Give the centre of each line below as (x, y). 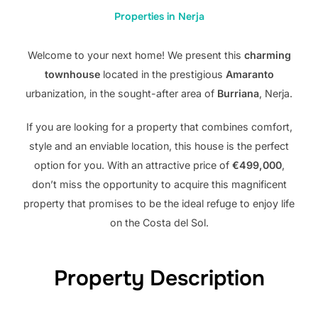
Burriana (238, 94)
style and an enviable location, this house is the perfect (159, 146)
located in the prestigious (163, 75)
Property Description (159, 278)
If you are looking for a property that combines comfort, (159, 127)
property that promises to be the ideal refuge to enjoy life (159, 204)
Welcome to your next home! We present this (136, 55)
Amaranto (250, 75)
